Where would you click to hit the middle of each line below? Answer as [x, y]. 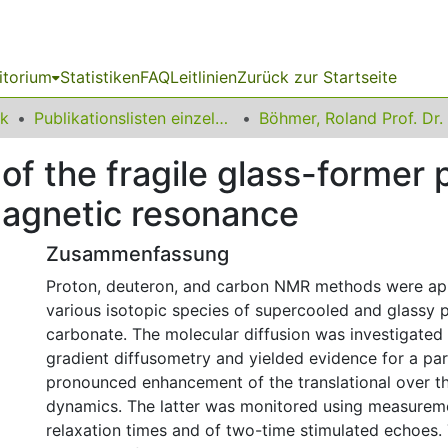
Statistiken [100, 77]
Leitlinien [203, 77]
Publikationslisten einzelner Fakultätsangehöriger [221, 118]
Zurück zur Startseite [317, 77]
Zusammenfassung [137, 254]
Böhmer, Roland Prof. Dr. [351, 118]
